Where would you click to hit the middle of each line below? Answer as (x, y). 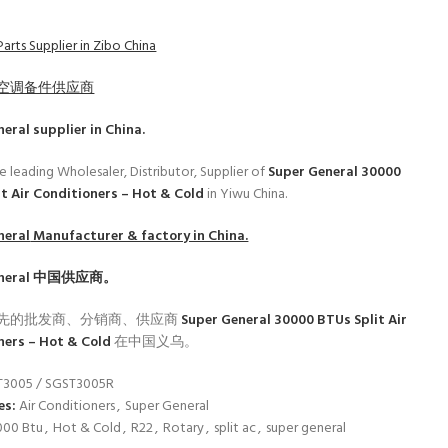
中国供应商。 (74, 278)
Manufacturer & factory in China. (139, 236)
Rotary (184, 428)
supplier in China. (88, 130)
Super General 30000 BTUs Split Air (294, 320)
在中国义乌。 (156, 342)
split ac (235, 428)
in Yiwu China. (247, 194)
